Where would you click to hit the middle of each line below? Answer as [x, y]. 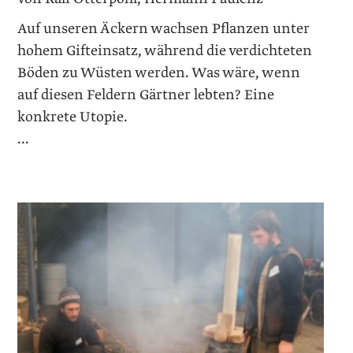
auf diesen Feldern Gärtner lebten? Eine [146, 95]
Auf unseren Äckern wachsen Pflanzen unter [164, 28]
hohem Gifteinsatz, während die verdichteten [165, 50]
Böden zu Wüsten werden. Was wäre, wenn [159, 72]
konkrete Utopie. [73, 117]
